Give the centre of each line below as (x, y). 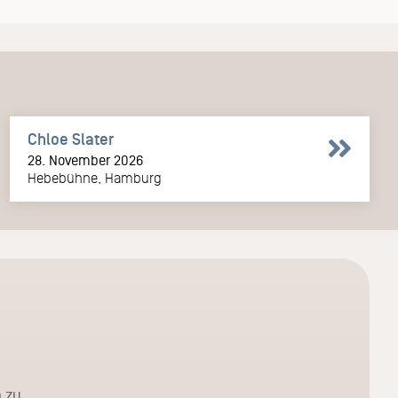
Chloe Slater (70, 139)
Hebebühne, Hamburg (94, 178)
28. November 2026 (85, 160)
